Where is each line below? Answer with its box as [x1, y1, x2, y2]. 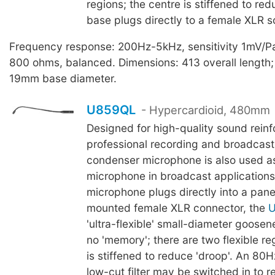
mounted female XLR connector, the [86, 201, 268, 215]
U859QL [86, 103, 136, 118]
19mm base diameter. [9, 72, 117, 85]
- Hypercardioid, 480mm [138, 103, 271, 117]
